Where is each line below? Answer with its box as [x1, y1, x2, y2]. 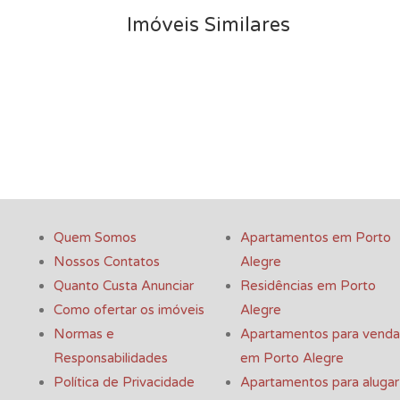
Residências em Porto [240, 278, 376, 295]
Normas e [54, 326, 114, 343]
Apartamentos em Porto [240, 229, 391, 246]
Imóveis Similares [127, 12, 290, 37]
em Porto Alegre [240, 350, 344, 367]
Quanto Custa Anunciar [54, 278, 194, 295]
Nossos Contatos [54, 254, 160, 271]
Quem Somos [54, 229, 137, 246]
